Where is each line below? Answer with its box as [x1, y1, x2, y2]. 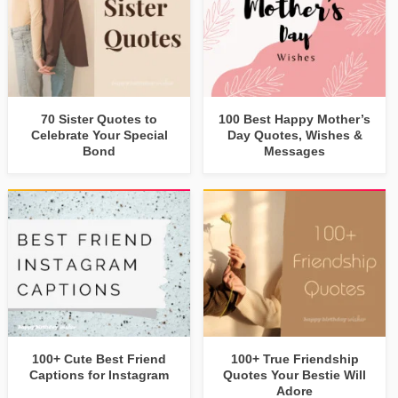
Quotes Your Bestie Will [223, 367, 367, 382]
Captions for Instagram [29, 367, 170, 382]
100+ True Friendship [230, 351, 359, 366]
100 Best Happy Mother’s [219, 111, 371, 126]
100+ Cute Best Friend [32, 351, 167, 366]
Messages [264, 143, 326, 158]
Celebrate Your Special [30, 127, 168, 142]
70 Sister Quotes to [41, 111, 158, 126]
